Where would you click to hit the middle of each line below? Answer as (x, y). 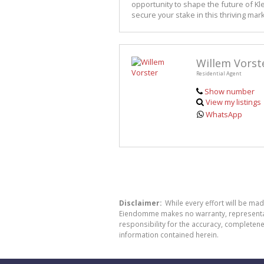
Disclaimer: (140, 203)
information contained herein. (169, 235)
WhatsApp (224, 115)
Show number (229, 92)
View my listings (234, 102)
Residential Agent (219, 74)
